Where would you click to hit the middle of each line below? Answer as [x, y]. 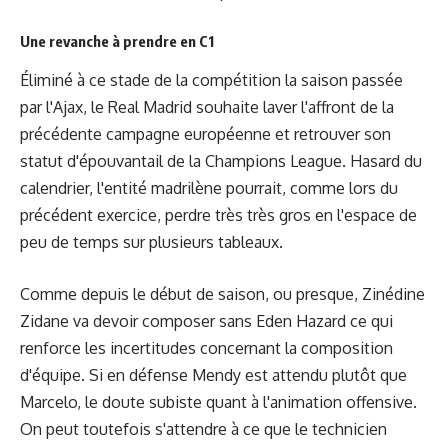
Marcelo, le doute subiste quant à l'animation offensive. [218, 402]
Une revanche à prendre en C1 [117, 40]
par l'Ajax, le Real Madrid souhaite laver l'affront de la [207, 106]
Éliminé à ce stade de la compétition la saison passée [211, 79]
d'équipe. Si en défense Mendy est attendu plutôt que [213, 375]
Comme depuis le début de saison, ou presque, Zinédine [222, 294]
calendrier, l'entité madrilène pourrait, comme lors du [209, 187]
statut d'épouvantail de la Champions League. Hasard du [221, 160]
